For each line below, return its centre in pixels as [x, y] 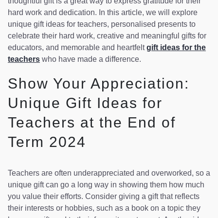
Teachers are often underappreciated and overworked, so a [109, 173]
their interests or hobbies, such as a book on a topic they [104, 208]
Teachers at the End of [92, 123]
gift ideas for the [176, 47]
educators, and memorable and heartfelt [77, 47]
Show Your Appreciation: [99, 84]
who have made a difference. [91, 59]
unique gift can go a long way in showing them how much [106, 185]
